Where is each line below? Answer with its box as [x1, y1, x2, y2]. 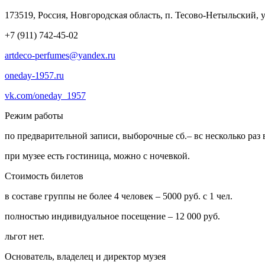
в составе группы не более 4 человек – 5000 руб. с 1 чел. [5, 190, 232, 201]
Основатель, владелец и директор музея [5, 251, 166, 261]
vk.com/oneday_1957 [5, 90, 86, 101]
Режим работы [5, 110, 63, 121]
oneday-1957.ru [5, 70, 64, 80]
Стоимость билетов [5, 170, 83, 181]
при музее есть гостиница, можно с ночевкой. [5, 150, 190, 161]
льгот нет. [5, 231, 44, 241]
